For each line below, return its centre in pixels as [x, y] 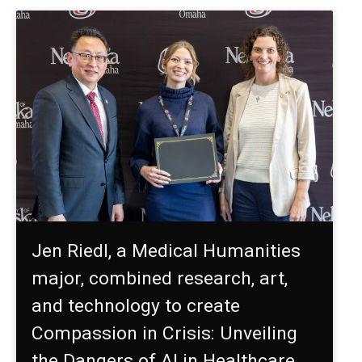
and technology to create [136, 305]
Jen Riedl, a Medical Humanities [166, 250]
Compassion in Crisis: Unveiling [165, 333]
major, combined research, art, [160, 278]
